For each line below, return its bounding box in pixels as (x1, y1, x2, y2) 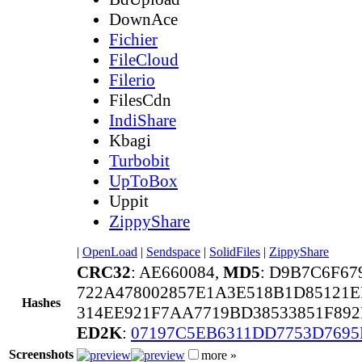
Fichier (109, 29, 158, 49)
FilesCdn (109, 90, 171, 110)
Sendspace (146, 244, 200, 259)
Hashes (22, 295, 61, 309)
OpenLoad (82, 244, 137, 259)
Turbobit (109, 150, 170, 170)
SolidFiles (209, 244, 260, 259)
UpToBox (109, 170, 178, 191)
